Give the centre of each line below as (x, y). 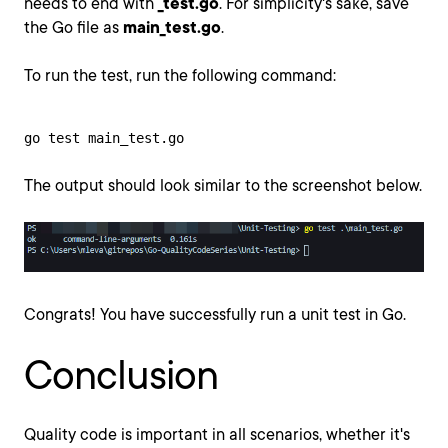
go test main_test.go (104, 138)
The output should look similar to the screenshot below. (223, 185)
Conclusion (121, 374)
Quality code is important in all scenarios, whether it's (217, 434)
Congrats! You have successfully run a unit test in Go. (215, 314)
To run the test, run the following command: (180, 75)
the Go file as (73, 27)
